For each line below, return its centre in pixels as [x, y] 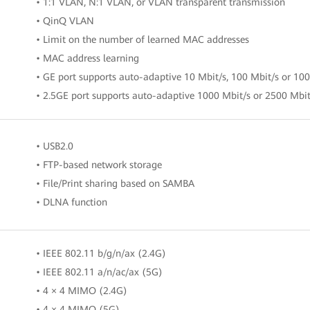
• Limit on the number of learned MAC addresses [143, 39]
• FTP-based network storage [99, 165]
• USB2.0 [55, 146]
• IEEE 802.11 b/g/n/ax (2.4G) [101, 253]
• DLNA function [72, 202]
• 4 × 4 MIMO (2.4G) [82, 291]
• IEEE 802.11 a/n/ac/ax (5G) [99, 272]
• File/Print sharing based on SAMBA [115, 183]
